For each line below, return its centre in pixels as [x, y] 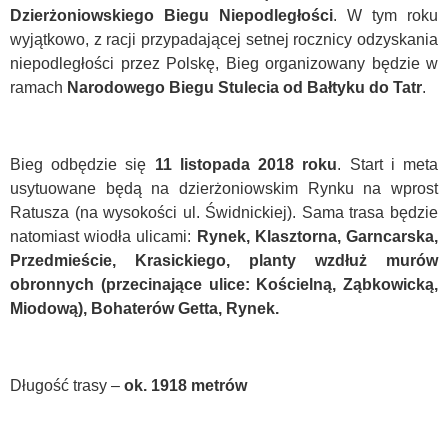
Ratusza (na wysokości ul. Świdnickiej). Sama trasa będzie [224, 212]
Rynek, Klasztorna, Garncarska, [317, 236]
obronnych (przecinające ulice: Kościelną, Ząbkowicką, [224, 284]
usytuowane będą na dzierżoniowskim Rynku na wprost [224, 188]
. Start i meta [388, 164]
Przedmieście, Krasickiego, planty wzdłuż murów [224, 260]
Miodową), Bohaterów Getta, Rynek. [144, 308]
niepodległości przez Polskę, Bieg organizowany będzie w [224, 63]
